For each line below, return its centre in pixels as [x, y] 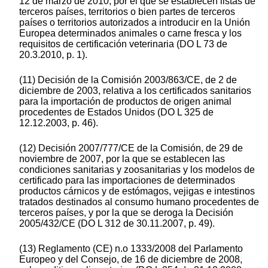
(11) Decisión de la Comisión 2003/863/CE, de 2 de [128, 80]
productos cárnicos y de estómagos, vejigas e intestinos [137, 191]
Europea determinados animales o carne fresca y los [130, 33]
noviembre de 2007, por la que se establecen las [122, 159]
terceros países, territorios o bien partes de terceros [127, 12]
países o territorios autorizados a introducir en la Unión [135, 23]
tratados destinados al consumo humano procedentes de [139, 202]
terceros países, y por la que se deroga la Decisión [126, 213]
